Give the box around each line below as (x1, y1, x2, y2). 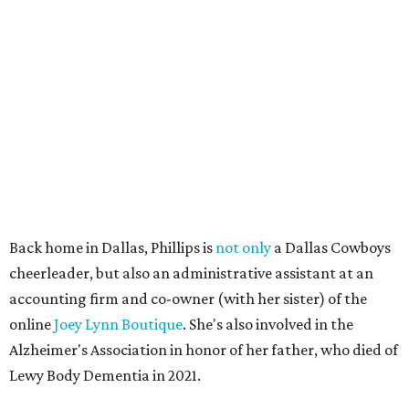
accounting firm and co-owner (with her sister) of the (9, 288, 367, 308)
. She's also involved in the (183, 314, 353, 333)
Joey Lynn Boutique (54, 314, 183, 333)
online (9, 314, 54, 333)
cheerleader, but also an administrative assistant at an (9, 263, 373, 282)
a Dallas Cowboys (271, 237, 391, 257)
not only (215, 237, 271, 257)
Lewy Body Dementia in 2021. (9, 365, 201, 384)
